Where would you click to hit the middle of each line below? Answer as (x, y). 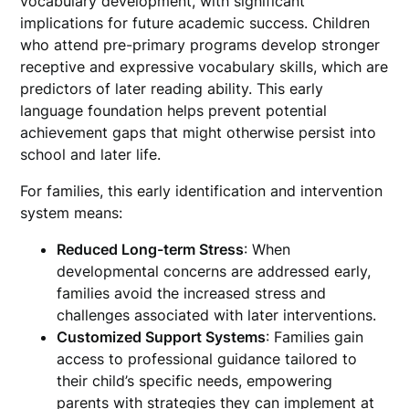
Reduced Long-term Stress (151, 249)
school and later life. (91, 154)
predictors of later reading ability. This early (172, 89)
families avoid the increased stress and (192, 293)
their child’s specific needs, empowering (195, 381)
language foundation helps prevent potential (174, 110)
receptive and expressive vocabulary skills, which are (204, 67)
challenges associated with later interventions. (217, 315)
